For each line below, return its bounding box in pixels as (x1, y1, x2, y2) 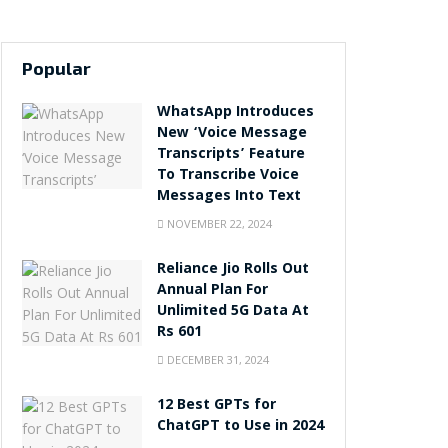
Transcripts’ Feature (157, 143, 305, 168)
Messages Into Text (157, 185, 301, 210)
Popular (22, 57, 91, 80)
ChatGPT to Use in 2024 (157, 415, 324, 440)
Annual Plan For (157, 279, 268, 304)
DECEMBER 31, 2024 (164, 352, 269, 368)
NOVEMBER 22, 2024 (164, 216, 272, 232)
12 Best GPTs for (157, 394, 276, 419)
